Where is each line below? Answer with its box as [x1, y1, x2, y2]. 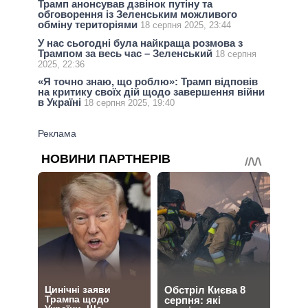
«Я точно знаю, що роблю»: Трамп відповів [38, 75, 258, 87]
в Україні [38, 96, 84, 108]
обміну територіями [38, 19, 140, 31]
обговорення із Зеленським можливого [38, 8, 237, 21]
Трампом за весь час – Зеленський [38, 47, 215, 59]
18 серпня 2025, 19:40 [84, 97, 175, 108]
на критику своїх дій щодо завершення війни [38, 85, 265, 98]
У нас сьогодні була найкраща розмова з [38, 36, 243, 49]
